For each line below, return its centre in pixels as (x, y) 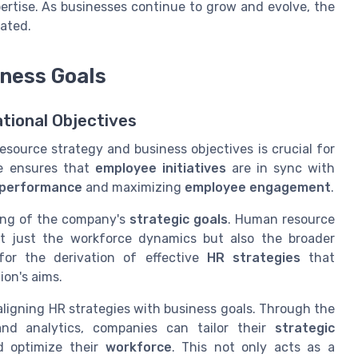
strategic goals (179, 220)
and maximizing (133, 188)
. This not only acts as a (253, 348)
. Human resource (281, 220)
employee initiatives (160, 169)
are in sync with (280, 169)
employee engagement (258, 188)
